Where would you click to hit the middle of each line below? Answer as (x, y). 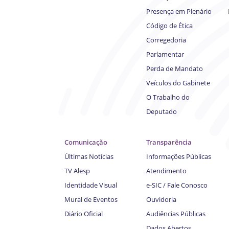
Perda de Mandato (175, 68)
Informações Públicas (179, 156)
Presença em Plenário (179, 11)
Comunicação (86, 142)
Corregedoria (166, 40)
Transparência (169, 142)
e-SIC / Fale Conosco (177, 185)
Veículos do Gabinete (178, 83)
